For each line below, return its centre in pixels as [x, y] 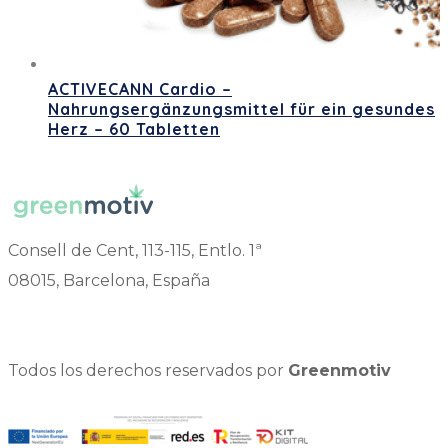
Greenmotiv [339, 370]
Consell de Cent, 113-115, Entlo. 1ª [135, 250]
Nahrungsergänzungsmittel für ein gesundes [241, 109]
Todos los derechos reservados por [148, 370]
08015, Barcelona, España [109, 280]
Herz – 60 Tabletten [134, 129]
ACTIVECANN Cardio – [140, 89]
